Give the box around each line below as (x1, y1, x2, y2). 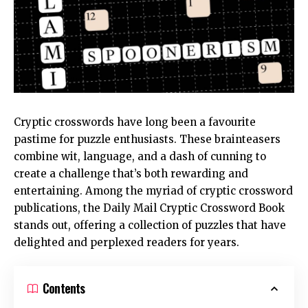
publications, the (14, 201, 103, 214)
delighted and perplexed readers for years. (14, 235, 239, 249)
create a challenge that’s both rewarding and (14, 166, 248, 180)
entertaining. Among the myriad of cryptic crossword (14, 184, 293, 197)
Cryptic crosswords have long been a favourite (14, 115, 256, 129)
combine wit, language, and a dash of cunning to (14, 149, 266, 163)
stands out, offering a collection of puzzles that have (14, 218, 286, 232)
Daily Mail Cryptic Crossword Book (103, 201, 285, 214)
